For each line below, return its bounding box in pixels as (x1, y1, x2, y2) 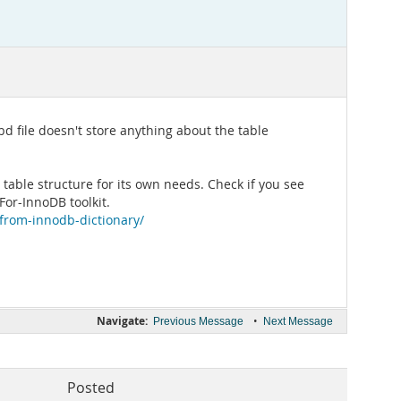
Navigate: (97, 313, 148, 328)
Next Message (263, 315, 333, 328)
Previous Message (153, 315, 243, 328)
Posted (67, 379, 115, 397)
